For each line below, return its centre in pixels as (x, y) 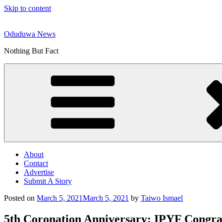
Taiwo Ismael (162, 198)
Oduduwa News (30, 34)
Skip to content (28, 8)
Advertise (39, 172)
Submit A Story (48, 181)
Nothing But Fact (31, 51)
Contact (36, 163)
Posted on (19, 198)
